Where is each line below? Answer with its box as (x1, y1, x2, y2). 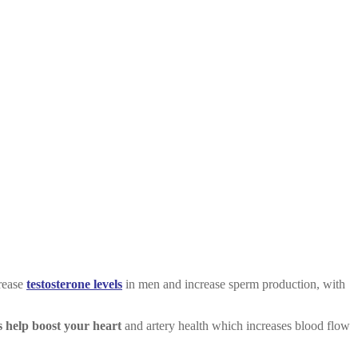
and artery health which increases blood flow (121, 318, 350, 332)
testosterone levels (26, 276, 122, 291)
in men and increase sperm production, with (122, 276, 345, 291)
